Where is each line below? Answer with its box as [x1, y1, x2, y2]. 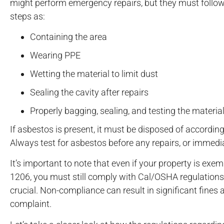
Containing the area [30, 31, 107, 42]
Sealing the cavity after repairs [30, 87, 148, 98]
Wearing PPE [30, 50, 80, 61]
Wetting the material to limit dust [30, 68, 158, 79]
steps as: [10, 10, 45, 21]
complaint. [10, 198, 51, 209]
